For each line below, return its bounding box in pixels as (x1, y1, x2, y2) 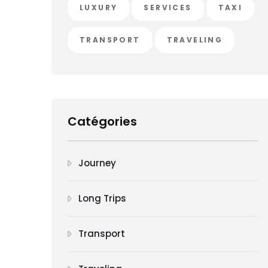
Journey (78, 156, 116, 169)
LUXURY (80, 2, 118, 13)
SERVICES (144, 2, 192, 13)
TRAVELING (166, 34, 223, 45)
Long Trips (78, 191, 126, 205)
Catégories (68, 112, 137, 130)
